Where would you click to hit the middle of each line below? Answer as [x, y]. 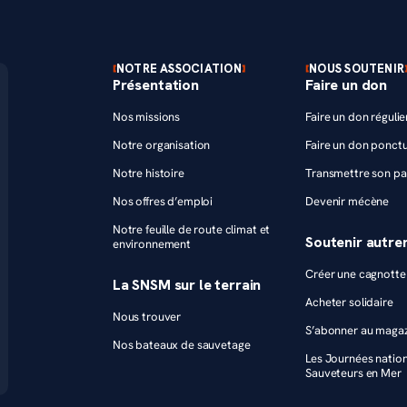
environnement [151, 244]
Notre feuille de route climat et [191, 229]
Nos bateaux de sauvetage [181, 345]
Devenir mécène [347, 201]
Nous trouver [147, 317]
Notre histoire [148, 173]
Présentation [155, 85]
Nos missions [146, 117]
